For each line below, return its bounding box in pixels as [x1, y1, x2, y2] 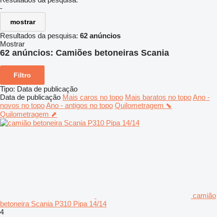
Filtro [14, 71, 31, 79]
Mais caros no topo [62, 93, 123, 101]
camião [193, 191, 216, 200]
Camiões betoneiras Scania [56, 48, 169, 58]
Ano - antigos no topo [46, 101, 113, 109]
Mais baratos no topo [125, 93, 191, 101]
